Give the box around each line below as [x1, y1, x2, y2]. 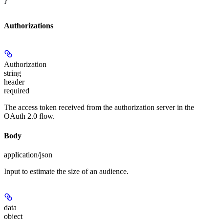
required [4, 87, 29, 95]
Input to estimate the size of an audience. [4, 167, 129, 175]
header [4, 78, 24, 87]
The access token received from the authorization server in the [4, 103, 194, 112]
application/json [4, 151, 52, 159]
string [4, 69, 21, 78]
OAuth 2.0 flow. [4, 112, 55, 121]
